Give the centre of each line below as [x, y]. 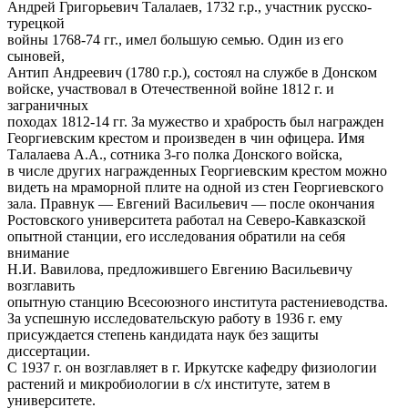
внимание [38, 253]
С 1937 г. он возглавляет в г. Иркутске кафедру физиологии [192, 367]
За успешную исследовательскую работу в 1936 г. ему [175, 318]
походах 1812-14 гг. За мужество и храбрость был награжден [196, 122]
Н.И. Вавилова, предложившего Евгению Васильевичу [180, 269]
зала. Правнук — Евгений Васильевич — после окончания [191, 204]
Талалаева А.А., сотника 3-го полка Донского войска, [175, 154]
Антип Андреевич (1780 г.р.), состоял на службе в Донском [192, 72]
